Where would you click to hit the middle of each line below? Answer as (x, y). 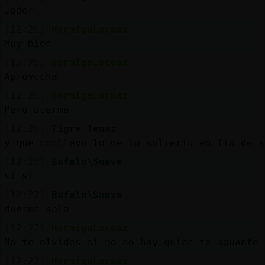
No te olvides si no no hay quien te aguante (131, 242)
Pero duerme (36, 109)
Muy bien (28, 43)
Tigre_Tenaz (84, 128)
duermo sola (36, 209)
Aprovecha (30, 76)
